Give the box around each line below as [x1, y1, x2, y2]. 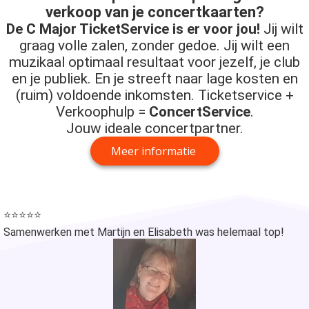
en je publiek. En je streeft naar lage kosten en [11, 70, 298, 88]
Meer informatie [110, 143, 199, 159]
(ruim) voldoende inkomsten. [15, 87, 198, 104]
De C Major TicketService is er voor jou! [6, 21, 260, 38]
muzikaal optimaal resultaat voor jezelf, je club [9, 54, 300, 71]
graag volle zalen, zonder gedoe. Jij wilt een [19, 37, 290, 54]
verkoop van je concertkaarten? [45, 3, 264, 21]
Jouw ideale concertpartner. [66, 120, 243, 137]
